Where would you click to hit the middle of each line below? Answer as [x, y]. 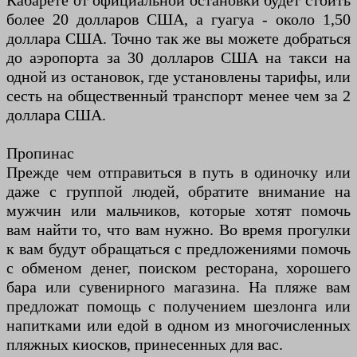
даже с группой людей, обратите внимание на [178, 192]
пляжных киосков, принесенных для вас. [145, 345]
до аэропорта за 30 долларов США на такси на [178, 58]
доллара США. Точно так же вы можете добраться [178, 39]
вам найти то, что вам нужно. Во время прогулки [178, 230]
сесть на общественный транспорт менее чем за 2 [178, 96]
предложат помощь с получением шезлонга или [178, 306]
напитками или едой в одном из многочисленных [178, 326]
